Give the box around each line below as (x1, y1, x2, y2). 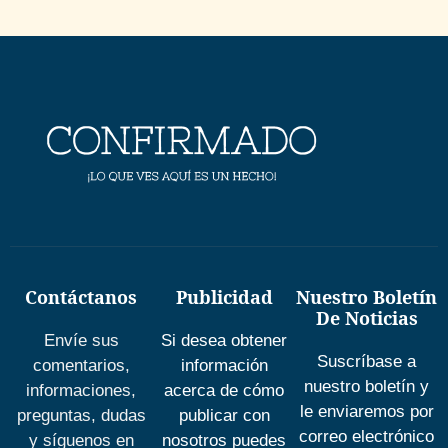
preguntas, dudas (16, 405, 146, 425)
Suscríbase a (317, 351, 417, 371)
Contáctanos (25, 284, 138, 309)
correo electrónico (299, 426, 435, 446)
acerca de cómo (164, 380, 284, 400)
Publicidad (175, 284, 273, 309)
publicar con (178, 405, 270, 425)
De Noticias (315, 305, 418, 330)
